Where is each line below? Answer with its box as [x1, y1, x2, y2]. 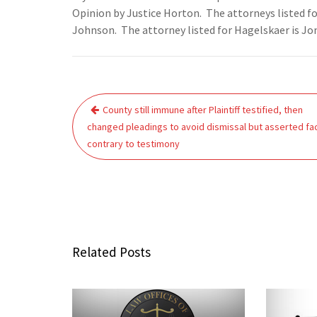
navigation [71, 112, 159, 137]
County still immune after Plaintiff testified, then [103, 103, 303, 116]
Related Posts [72, 243, 151, 260]
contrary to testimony [87, 137, 180, 150]
